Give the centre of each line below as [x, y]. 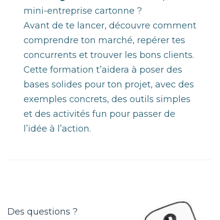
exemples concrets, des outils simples [107, 99]
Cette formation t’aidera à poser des [103, 70]
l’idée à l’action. [57, 129]
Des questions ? [42, 212]
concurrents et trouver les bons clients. [109, 55]
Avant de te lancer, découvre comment [110, 26]
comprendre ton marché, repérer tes [104, 41]
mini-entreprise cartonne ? [83, 11]
